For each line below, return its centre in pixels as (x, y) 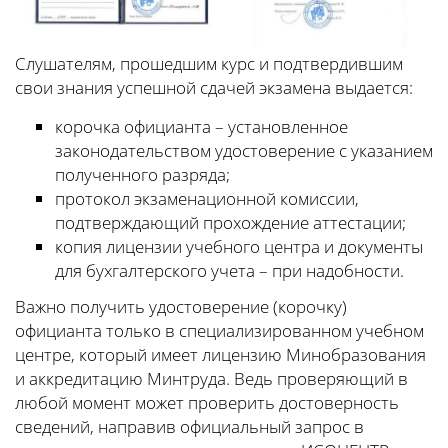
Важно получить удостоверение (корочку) (181, 306)
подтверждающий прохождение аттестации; (230, 222)
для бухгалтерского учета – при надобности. (229, 270)
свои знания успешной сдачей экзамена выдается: (214, 87)
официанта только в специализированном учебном (219, 330)
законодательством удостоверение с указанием (244, 150)
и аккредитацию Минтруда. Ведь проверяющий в (211, 378)
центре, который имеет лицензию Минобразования (220, 354)
